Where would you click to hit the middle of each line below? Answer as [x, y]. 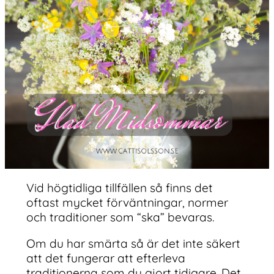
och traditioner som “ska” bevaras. [120, 217]
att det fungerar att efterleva [106, 258]
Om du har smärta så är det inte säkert [133, 244]
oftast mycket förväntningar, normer [127, 202]
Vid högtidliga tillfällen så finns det [119, 187]
